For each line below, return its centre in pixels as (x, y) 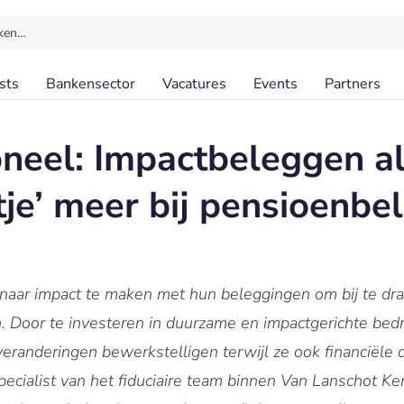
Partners (353, 84)
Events (275, 84)
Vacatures (194, 84)
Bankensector (91, 84)
